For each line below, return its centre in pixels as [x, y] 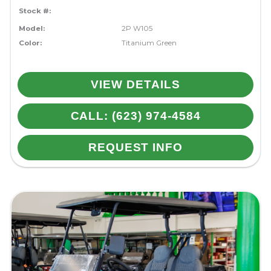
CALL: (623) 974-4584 [135, 116]
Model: [31, 28]
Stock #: [34, 11]
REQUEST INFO [135, 148]
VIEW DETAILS [135, 85]
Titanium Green [149, 43]
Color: [30, 43]
